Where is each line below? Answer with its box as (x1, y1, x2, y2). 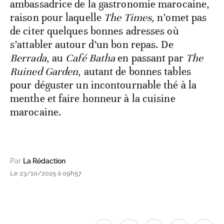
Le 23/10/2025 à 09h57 (10, 169, 81, 177)
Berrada (10, 51, 46, 65)
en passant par (115, 51, 186, 65)
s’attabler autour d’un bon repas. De (10, 38, 173, 51)
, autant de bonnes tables (78, 65, 191, 78)
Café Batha (65, 51, 115, 65)
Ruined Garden (10, 65, 78, 78)
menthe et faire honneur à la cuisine (10, 92, 175, 105)
